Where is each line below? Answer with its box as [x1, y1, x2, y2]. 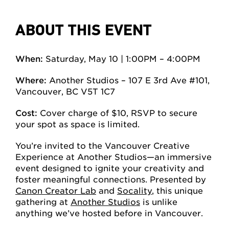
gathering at [15, 197, 71, 207]
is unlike [140, 197, 177, 207]
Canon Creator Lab [15, 186, 96, 196]
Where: [15, 75, 49, 85]
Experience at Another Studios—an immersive [15, 152, 212, 162]
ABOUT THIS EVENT [15, 20, 152, 40]
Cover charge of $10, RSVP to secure [40, 108, 197, 118]
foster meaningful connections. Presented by [15, 174, 206, 185]
